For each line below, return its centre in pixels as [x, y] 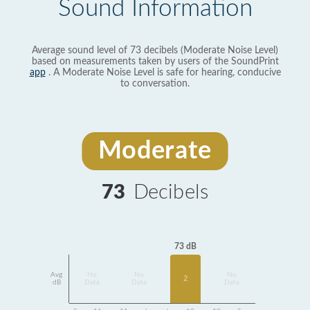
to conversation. [155, 84]
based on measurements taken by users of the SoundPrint [155, 62]
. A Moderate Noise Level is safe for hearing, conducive [163, 73]
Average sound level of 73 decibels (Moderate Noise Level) [155, 51]
